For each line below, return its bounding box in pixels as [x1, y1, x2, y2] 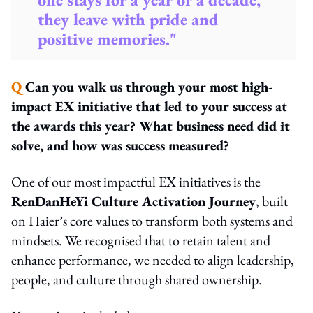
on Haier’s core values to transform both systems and [11, 211, 293, 230]
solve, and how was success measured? [11, 136, 229, 154]
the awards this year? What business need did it [11, 116, 290, 135]
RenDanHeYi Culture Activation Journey [11, 191, 256, 210]
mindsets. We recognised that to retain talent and [11, 231, 270, 249]
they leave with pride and [38, 8, 219, 30]
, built [256, 191, 288, 210]
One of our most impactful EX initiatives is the [11, 172, 261, 191]
